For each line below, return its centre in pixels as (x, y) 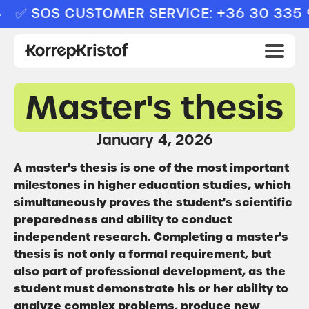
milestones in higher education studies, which (152, 185)
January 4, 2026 (154, 140)
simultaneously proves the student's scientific (153, 202)
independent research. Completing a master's (151, 237)
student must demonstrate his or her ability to (151, 288)
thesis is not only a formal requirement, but (142, 254)
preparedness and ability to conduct (123, 219)
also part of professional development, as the (150, 271)
